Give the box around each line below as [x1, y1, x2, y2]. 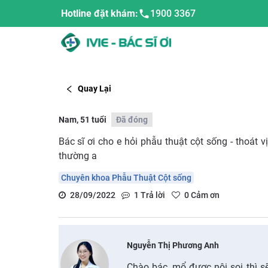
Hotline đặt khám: [61, 8, 138, 19]
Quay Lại [78, 84, 111, 94]
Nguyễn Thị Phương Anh [127, 240, 220, 250]
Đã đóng [115, 114, 148, 124]
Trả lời [139, 190, 165, 200]
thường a [58, 150, 97, 162]
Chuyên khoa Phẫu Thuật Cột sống [60, 172, 191, 182]
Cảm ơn [188, 190, 220, 200]
